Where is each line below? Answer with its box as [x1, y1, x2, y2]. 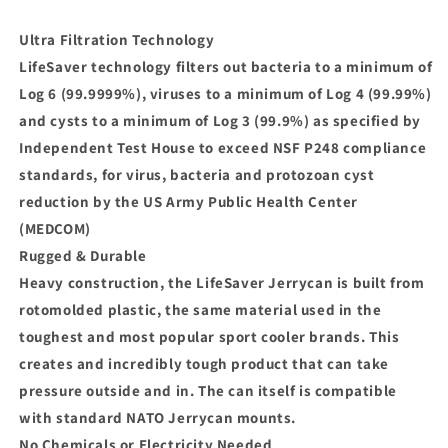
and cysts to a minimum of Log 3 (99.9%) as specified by [19, 110, 422, 130]
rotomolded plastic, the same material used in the [19, 299, 382, 319]
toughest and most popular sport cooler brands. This [19, 326, 400, 346]
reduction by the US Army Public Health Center [19, 191, 359, 211]
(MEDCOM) [19, 218, 91, 238]
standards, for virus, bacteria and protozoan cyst [19, 164, 375, 184]
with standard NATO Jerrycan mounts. [19, 407, 297, 427]
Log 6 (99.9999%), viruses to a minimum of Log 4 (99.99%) [19, 83, 432, 103]
